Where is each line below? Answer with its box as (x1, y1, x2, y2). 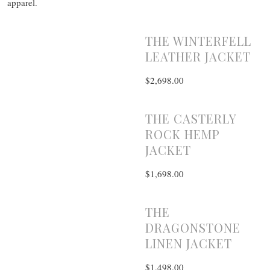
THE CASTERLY (145, 110, 236, 127)
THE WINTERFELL (145, 32, 251, 49)
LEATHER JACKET (145, 48, 251, 64)
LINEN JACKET (145, 234, 232, 251)
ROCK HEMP (145, 125, 220, 142)
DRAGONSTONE (145, 219, 240, 236)
